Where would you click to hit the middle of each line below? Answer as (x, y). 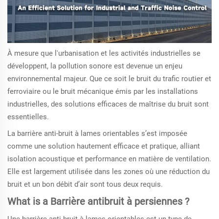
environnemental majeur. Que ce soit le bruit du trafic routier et (109, 79)
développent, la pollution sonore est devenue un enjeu (95, 66)
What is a (29, 202)
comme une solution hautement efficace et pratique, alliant (104, 146)
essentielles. (28, 117)
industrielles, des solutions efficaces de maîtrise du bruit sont (108, 104)
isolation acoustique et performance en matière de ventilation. (109, 159)
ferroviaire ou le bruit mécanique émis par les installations (103, 92)
